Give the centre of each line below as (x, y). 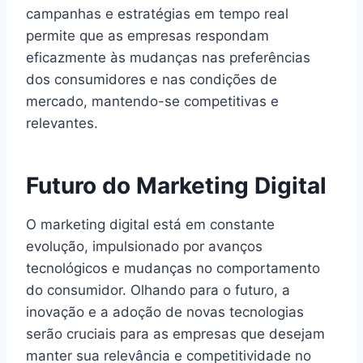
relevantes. (62, 123)
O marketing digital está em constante (150, 224)
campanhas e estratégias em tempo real (157, 13)
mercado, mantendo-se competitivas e (152, 101)
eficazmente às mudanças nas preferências (168, 57)
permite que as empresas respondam (147, 35)
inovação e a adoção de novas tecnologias (165, 312)
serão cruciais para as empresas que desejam (175, 333)
